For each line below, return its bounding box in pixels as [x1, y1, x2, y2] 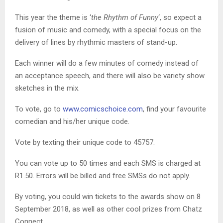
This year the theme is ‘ [15, 13, 91, 22]
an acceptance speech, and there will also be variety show [15, 71, 205, 81]
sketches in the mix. [15, 84, 80, 93]
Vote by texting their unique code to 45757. [15, 138, 155, 147]
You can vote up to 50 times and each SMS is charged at [15, 159, 201, 168]
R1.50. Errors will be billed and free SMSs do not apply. [15, 171, 190, 181]
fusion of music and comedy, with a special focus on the [15, 25, 201, 35]
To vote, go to [15, 105, 63, 114]
